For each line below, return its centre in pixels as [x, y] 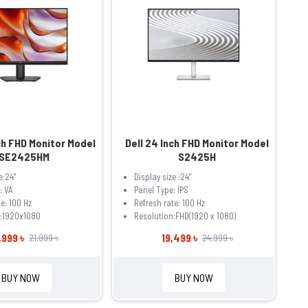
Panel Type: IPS [162, 190]
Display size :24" [163, 177]
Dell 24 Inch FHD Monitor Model [197, 143]
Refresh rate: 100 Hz [170, 203]
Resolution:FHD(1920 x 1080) [185, 216]
